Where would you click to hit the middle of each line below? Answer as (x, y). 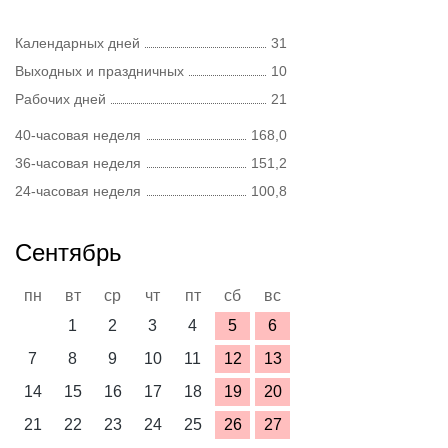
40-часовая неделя (78, 135)
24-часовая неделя (78, 191)
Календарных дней (77, 43)
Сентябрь (68, 252)
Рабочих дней (60, 99)
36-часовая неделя (78, 163)
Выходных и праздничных (99, 71)
